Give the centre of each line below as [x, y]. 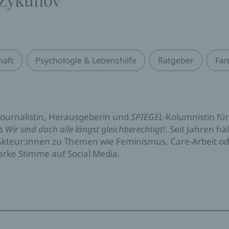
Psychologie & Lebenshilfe [86, 60]
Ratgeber [176, 60]
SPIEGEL [147, 117]
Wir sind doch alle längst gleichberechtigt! [85, 129]
